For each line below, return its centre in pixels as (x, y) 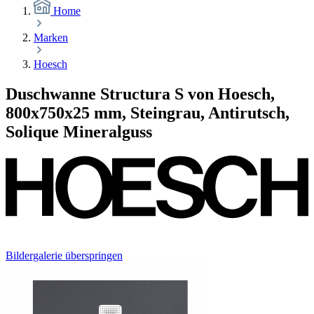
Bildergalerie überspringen (64, 255)
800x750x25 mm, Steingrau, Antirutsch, (148, 112)
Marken (51, 37)
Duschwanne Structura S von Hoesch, (140, 94)
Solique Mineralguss (79, 131)
